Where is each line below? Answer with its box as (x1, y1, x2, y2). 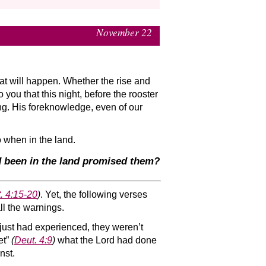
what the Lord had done (55, 235, 157, 246)
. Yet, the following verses (40, 189, 147, 200)
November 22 (96, 25, 153, 39)
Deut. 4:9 (14, 235, 52, 246)
